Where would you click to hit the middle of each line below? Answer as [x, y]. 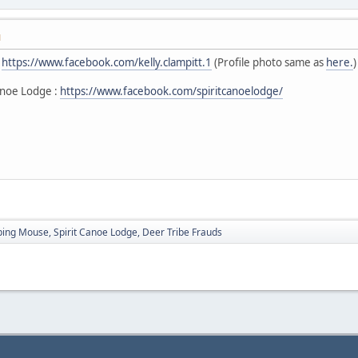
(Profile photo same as [269, 62]
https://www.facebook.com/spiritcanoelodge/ [171, 91]
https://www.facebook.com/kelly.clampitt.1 [107, 62]
